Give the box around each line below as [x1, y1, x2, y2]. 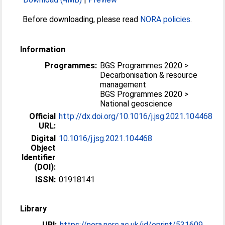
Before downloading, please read [23, 15, 141, 24]
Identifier [22, 153, 56, 162]
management [100, 80, 147, 89]
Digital [31, 134, 56, 143]
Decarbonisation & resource [100, 70, 198, 80]
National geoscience [100, 99, 173, 108]
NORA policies [140, 15, 191, 24]
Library [20, 204, 47, 213]
